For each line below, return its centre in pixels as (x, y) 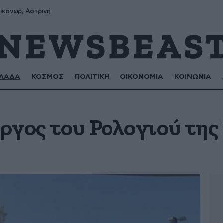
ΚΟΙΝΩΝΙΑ (193, 77)
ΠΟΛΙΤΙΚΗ (92, 77)
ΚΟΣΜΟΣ (48, 77)
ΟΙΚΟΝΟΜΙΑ (142, 77)
